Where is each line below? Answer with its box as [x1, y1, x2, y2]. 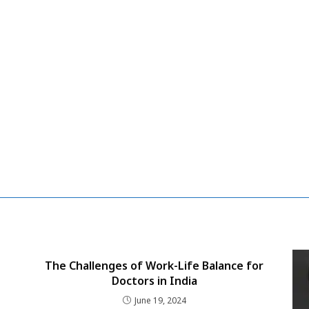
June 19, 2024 [134, 294, 186, 306]
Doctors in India [111, 272, 197, 288]
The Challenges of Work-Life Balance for [45, 257, 264, 273]
